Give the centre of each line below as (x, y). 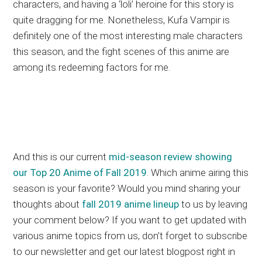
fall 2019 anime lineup (131, 204)
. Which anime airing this (198, 173)
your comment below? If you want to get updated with (130, 220)
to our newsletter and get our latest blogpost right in (124, 252)
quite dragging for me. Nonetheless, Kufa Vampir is (122, 20)
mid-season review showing (171, 157)
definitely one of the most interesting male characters (128, 36)
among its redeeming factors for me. (92, 68)
